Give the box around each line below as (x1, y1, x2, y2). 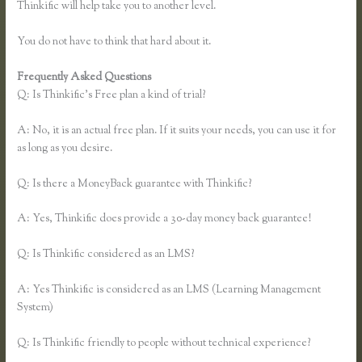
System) (17, 300, 54, 317)
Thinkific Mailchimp (154, 69, 249, 86)
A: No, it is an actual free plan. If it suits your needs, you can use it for (17, 122, 337, 139)
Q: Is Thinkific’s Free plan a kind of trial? (17, 86, 206, 103)
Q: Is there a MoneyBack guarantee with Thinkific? (17, 175, 252, 192)
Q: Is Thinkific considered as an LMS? (17, 246, 195, 263)
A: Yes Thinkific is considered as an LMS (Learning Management (17, 282, 322, 299)
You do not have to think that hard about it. (17, 33, 212, 50)
